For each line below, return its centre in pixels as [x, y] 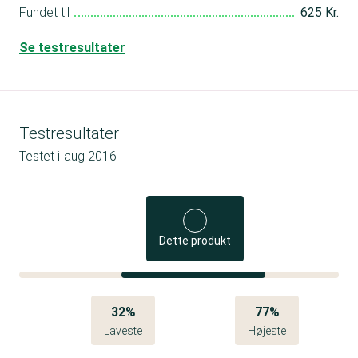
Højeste [267, 331]
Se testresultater [72, 48]
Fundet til [44, 13]
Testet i [40, 157]
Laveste [123, 331]
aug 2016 [90, 157]
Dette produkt [195, 241]
